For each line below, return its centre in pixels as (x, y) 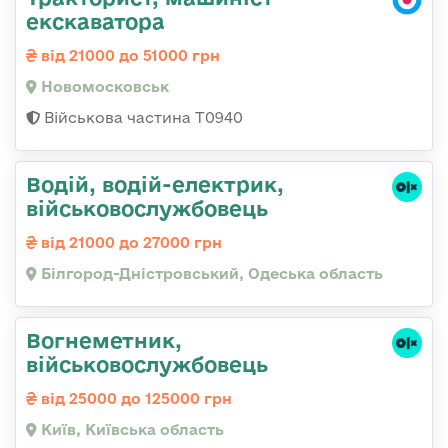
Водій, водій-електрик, (155, 184)
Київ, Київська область (130, 430)
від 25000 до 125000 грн (134, 399)
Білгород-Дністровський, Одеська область (210, 274)
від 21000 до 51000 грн (128, 56)
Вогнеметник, (104, 340)
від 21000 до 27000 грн (129, 243)
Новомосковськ (103, 87)
